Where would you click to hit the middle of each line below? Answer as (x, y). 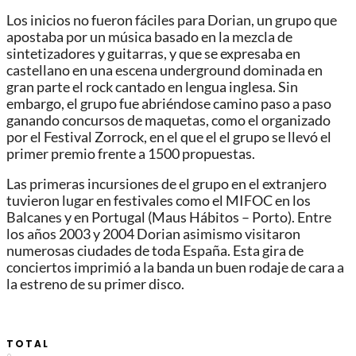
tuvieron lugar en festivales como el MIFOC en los (159, 201)
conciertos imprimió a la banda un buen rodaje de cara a (175, 268)
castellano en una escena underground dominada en (164, 70)
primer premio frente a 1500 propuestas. (131, 153)
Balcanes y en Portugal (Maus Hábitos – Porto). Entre (169, 218)
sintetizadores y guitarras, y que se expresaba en (153, 53)
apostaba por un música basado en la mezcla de (149, 37)
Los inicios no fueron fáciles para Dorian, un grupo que (172, 20)
